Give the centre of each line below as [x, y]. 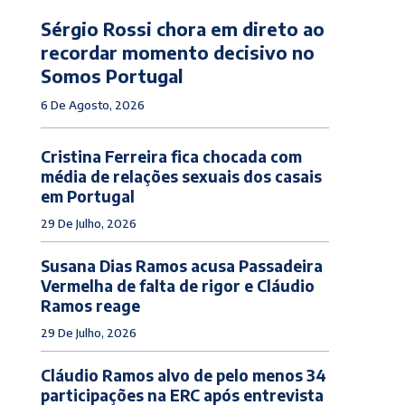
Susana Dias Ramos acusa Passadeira [181, 265]
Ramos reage [90, 305]
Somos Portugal [111, 75]
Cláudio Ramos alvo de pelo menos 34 [183, 375]
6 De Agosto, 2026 [92, 104]
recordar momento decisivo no [177, 52]
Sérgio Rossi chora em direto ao [182, 28]
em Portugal [87, 196]
